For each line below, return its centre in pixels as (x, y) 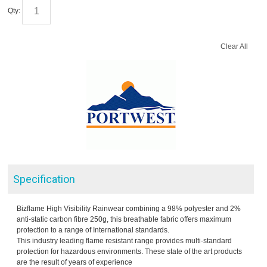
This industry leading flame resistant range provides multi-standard (125, 241)
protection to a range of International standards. (93, 230)
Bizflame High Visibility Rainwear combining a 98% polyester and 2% (129, 209)
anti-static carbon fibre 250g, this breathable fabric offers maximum (124, 220)
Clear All (234, 47)
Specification (44, 179)
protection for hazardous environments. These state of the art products (130, 252)
